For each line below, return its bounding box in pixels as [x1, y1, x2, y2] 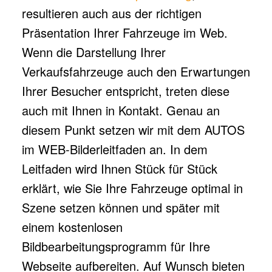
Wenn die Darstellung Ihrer [21, 43, 166, 61]
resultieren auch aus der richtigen [21, 4, 202, 22]
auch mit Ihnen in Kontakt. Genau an [21, 101, 220, 120]
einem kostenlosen [21, 218, 123, 236]
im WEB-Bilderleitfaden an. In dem [21, 140, 208, 158]
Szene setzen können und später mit [21, 199, 220, 217]
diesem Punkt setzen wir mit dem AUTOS [21, 121, 245, 139]
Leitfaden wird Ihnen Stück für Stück [21, 160, 217, 178]
